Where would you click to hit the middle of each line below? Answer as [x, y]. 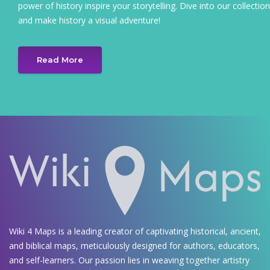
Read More [60, 60]
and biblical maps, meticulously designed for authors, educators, [134, 245]
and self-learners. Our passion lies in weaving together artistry [129, 260]
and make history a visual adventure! [89, 20]
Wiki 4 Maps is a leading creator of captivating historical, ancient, [135, 231]
